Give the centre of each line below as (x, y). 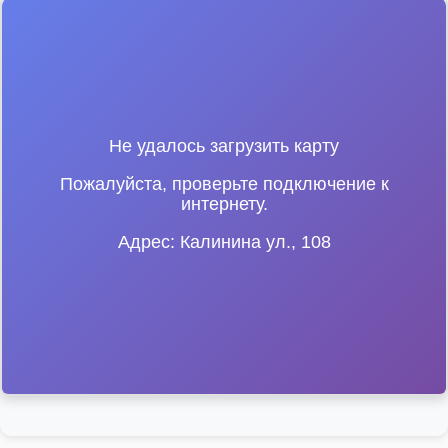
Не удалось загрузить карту (224, 146)
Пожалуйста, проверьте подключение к (224, 184)
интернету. (224, 204)
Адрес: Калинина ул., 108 (224, 242)
